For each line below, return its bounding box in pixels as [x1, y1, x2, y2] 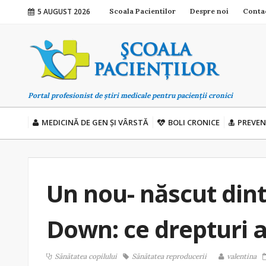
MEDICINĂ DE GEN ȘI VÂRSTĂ [42, 117, 148, 128]
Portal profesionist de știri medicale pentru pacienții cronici [28, 91, 233, 100]
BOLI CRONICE [168, 117, 220, 128]
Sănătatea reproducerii [132, 251, 207, 261]
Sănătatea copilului [55, 251, 117, 261]
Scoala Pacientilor [109, 7, 176, 15]
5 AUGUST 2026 [37, 7, 90, 17]
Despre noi [190, 7, 229, 15]
